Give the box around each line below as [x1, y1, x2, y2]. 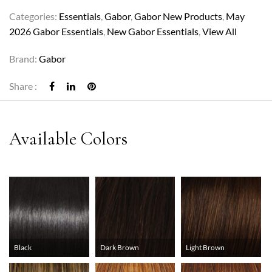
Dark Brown [100, 242, 139, 252]
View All [202, 25, 237, 38]
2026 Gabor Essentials [9, 25, 103, 38]
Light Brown [186, 242, 225, 252]
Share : [9, 80, 37, 92]
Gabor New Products [134, 10, 222, 22]
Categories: [9, 10, 59, 22]
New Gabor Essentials [107, 25, 199, 38]
